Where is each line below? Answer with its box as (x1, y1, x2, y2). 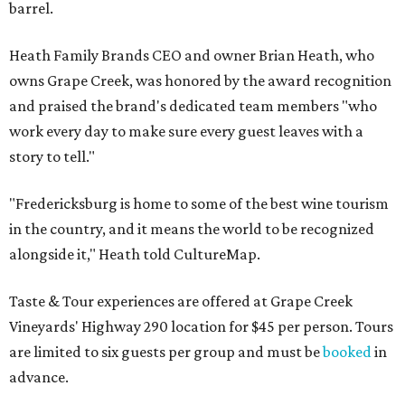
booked (323, 343, 372, 362)
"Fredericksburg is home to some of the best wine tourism (9, 194, 389, 213)
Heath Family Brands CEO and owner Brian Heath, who (9, 46, 374, 65)
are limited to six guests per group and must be (9, 343, 323, 362)
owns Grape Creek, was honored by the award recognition (9, 71, 391, 90)
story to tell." (9, 147, 95, 166)
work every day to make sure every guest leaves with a (9, 122, 363, 141)
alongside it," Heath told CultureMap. (9, 245, 260, 264)
